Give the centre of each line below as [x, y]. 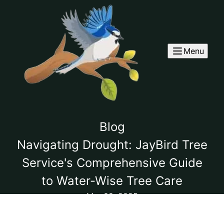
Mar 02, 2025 [112, 196]
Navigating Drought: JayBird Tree [112, 145]
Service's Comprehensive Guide [112, 163]
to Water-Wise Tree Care [112, 181]
